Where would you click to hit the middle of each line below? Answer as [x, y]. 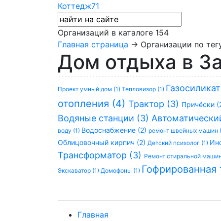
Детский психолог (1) [179, 143]
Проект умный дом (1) [90, 89]
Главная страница [93, 44]
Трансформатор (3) [101, 155]
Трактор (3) [155, 104]
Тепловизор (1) [144, 89]
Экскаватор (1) [79, 170]
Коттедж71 [78, 6]
